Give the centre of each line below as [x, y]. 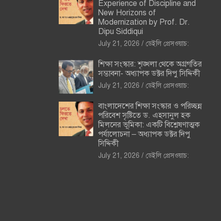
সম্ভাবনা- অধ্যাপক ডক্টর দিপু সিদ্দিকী [149, 74]
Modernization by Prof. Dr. [144, 22]
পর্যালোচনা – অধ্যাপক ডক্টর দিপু [144, 134]
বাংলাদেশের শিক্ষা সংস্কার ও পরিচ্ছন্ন [150, 106]
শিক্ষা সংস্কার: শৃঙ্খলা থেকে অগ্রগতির [150, 64]
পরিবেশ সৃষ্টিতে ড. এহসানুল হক [144, 116]
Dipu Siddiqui [120, 32]
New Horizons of [127, 13]
